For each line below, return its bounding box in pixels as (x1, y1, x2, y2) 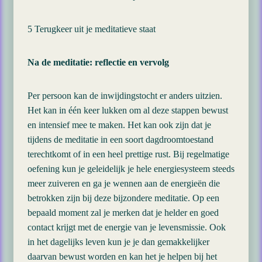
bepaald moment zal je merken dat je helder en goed (27, 208, 219, 218)
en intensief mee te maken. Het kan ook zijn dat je (27, 120, 211, 130)
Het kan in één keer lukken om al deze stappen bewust (27, 105, 228, 115)
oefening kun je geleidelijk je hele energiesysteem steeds (27, 164, 235, 174)
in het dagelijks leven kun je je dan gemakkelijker (27, 237, 209, 247)
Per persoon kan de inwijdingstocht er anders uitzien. (27, 91, 222, 101)
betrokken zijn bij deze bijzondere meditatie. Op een (27, 193, 219, 203)
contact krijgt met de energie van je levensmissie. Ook (27, 222, 226, 232)
